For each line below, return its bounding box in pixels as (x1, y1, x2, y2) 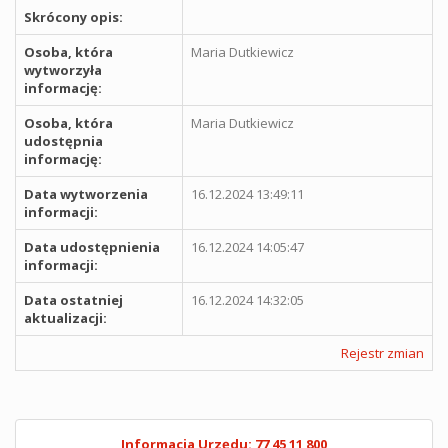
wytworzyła (24, 60, 102, 79)
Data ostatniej (24, 290, 123, 309)
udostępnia (24, 131, 103, 150)
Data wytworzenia (24, 184, 148, 203)
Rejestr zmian (341, 343, 424, 362)
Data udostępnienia (24, 237, 160, 256)
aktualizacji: (24, 308, 107, 327)
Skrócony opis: (24, 7, 123, 26)
